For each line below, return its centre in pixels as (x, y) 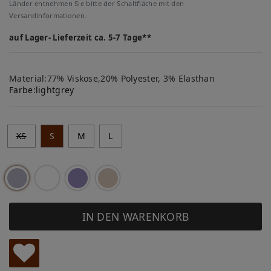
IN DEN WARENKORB (135, 216)
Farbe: (22, 90)
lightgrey (55, 90)
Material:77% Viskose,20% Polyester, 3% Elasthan (112, 78)
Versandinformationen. (48, 15)
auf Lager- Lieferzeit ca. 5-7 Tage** (80, 38)
